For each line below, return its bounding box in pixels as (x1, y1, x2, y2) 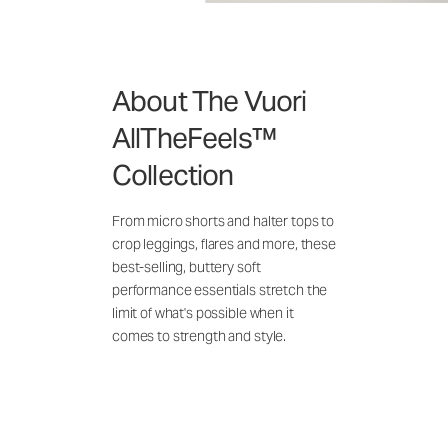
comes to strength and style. (112, 327, 287, 346)
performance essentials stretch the (112, 281, 328, 300)
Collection (112, 157, 234, 194)
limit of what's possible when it (112, 304, 294, 323)
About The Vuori (112, 83, 307, 120)
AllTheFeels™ (112, 120, 277, 157)
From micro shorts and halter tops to (112, 212, 334, 231)
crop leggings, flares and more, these (112, 235, 336, 254)
